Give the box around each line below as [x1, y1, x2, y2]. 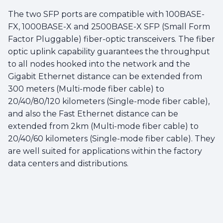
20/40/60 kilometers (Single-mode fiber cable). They [8, 133, 215, 143]
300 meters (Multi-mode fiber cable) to [8, 84, 164, 94]
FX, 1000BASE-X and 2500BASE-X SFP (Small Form [8, 21, 210, 31]
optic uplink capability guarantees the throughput [8, 46, 210, 56]
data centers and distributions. [8, 158, 130, 168]
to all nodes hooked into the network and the [8, 59, 190, 69]
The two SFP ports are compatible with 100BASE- [8, 9, 205, 19]
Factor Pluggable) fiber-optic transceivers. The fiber [8, 34, 215, 44]
